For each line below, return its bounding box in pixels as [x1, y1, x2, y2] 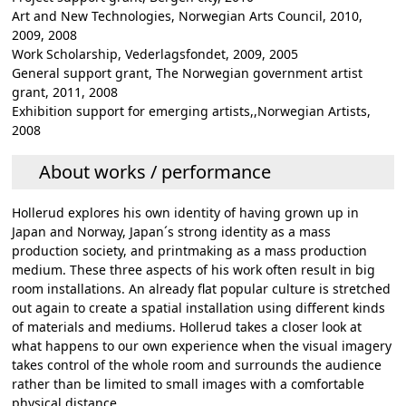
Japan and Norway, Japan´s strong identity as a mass [12, 223, 332, 241]
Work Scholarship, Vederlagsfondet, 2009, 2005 [12, 45, 299, 63]
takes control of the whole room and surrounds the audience [12, 356, 382, 374]
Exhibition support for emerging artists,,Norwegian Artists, [12, 102, 372, 121]
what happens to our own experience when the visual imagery [12, 337, 392, 355]
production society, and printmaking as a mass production [12, 242, 368, 260]
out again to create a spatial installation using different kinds [12, 299, 386, 317]
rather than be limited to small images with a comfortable [12, 375, 365, 393]
